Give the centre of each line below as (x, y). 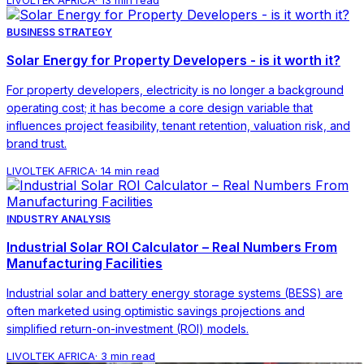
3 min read (128, 355)
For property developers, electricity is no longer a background (175, 89)
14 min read (130, 170)
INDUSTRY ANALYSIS (58, 219)
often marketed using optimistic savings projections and (156, 310)
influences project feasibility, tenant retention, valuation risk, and (178, 125)
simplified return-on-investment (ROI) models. (128, 328)
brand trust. (37, 143)
